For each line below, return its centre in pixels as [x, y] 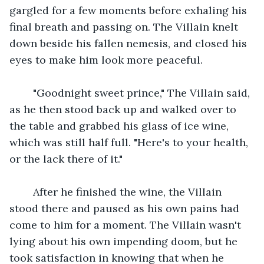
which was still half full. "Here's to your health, [130, 142]
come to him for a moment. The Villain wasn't [127, 225]
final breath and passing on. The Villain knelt [125, 27]
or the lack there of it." [66, 159]
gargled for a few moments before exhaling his [130, 10]
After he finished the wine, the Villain [123, 192]
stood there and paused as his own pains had [126, 208]
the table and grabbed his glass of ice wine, [121, 126]
